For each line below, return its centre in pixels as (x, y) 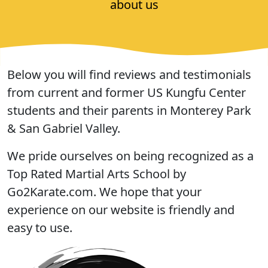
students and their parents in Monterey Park (129, 111)
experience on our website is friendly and (121, 210)
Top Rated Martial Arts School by (97, 174)
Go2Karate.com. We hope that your (104, 192)
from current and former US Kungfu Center (127, 93)
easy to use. (40, 228)
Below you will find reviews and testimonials (129, 75)
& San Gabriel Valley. (64, 129)
